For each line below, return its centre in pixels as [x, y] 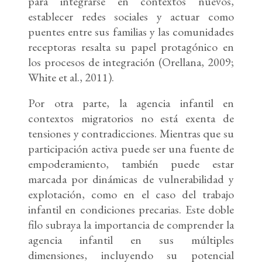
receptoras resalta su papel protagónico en [131, 47]
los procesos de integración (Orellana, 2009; [131, 62]
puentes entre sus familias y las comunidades [131, 32]
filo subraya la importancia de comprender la [131, 225]
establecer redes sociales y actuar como [131, 17]
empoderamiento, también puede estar [131, 164]
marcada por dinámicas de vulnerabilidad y [131, 179]
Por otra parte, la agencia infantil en [131, 103]
